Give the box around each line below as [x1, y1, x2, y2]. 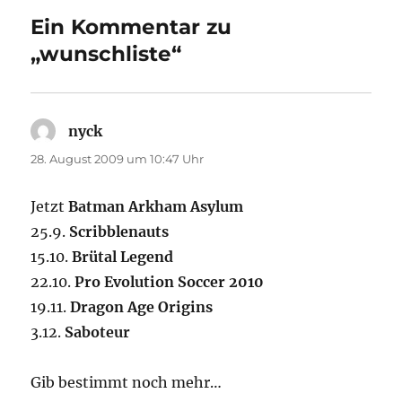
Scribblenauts [69, 223, 170, 241]
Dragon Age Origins [70, 298, 214, 317]
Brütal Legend [72, 248, 174, 267]
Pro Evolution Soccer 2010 [74, 273, 265, 292]
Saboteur [65, 323, 131, 342]
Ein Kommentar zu [31, 14, 232, 40]
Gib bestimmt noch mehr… [31, 373, 223, 392]
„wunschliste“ [31, 41, 182, 67]
